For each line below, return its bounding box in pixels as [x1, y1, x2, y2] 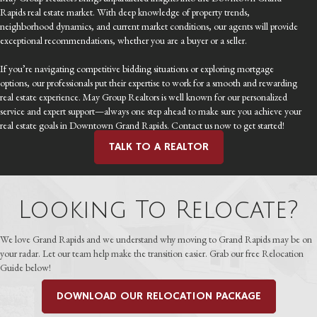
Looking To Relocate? [18, 197, 299, 224]
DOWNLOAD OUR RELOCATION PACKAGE [56, 289, 261, 304]
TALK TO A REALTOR [108, 139, 209, 154]
